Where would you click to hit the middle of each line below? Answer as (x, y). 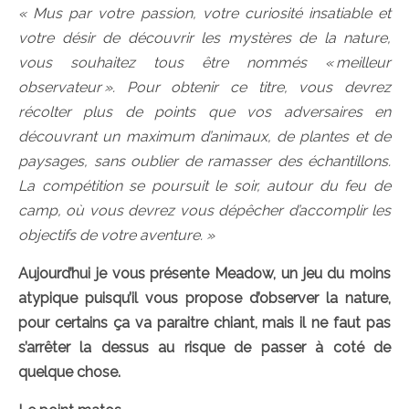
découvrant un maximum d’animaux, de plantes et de (204, 137)
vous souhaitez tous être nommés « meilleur (204, 63)
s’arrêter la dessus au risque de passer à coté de (204, 348)
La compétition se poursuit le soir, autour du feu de (204, 186)
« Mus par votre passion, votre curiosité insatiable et (204, 14)
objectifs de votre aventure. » (116, 236)
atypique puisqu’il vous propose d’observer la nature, (204, 299)
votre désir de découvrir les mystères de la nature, (204, 38)
